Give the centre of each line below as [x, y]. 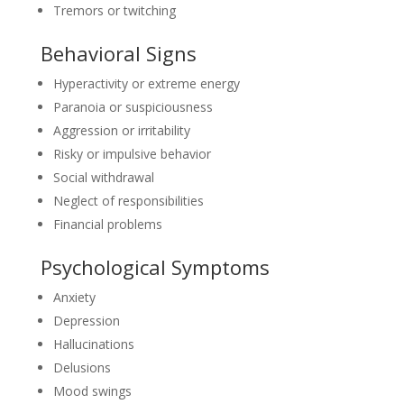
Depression [86, 321]
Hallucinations [93, 344]
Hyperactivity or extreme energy [146, 83]
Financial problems [107, 224]
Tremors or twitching [114, 10]
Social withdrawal [103, 177]
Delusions [82, 367]
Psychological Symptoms [155, 267]
